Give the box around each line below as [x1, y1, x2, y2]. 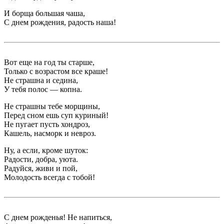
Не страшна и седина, [4, 76, 78, 85]
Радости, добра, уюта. [4, 155, 78, 164]
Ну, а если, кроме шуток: [4, 146, 88, 155]
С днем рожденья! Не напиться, [4, 213, 112, 222]
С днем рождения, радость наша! [4, 18, 116, 27]
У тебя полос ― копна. [4, 85, 82, 94]
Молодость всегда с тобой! [4, 173, 95, 182]
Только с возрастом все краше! [4, 67, 108, 76]
